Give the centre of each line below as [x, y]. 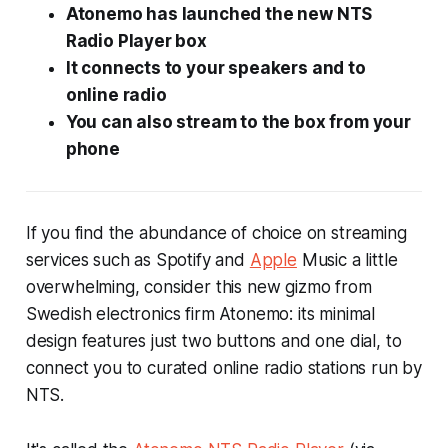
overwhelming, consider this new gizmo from [198, 286]
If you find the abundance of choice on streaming [216, 232]
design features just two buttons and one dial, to [213, 340]
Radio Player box [136, 40]
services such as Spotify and [137, 259]
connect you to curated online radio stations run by [224, 367]
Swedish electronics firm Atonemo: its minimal [200, 313]
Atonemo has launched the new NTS [219, 13]
